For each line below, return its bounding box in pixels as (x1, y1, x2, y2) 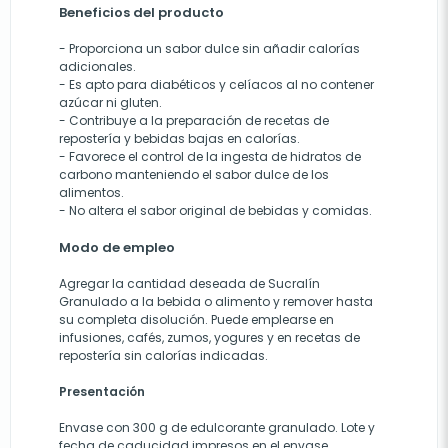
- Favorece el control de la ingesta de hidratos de (59, 148, 361, 165)
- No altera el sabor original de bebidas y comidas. (59, 202, 372, 219)
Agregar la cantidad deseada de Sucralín (59, 275, 320, 292)
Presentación (59, 383, 145, 400)
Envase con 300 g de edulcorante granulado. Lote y (59, 419, 375, 436)
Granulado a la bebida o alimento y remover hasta (59, 293, 373, 310)
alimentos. (59, 184, 124, 201)
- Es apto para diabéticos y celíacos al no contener (59, 76, 374, 93)
